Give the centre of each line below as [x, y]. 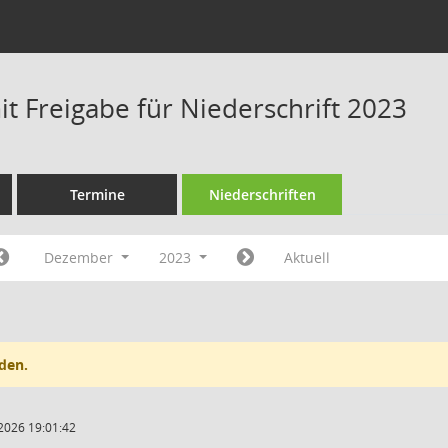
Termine [97, 194]
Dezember [81, 257]
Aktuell [306, 257]
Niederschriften [262, 194]
